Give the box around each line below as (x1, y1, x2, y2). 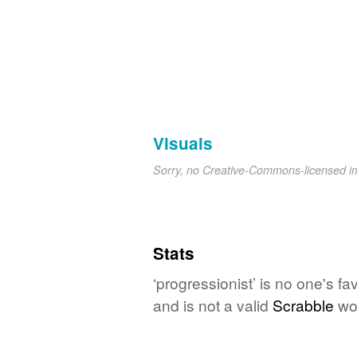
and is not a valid (153, 293, 273, 316)
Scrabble (273, 293, 334, 316)
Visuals (153, 131, 213, 155)
